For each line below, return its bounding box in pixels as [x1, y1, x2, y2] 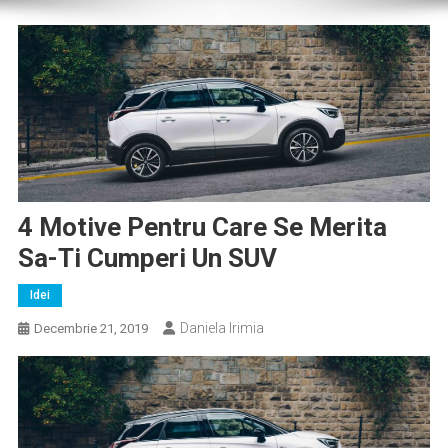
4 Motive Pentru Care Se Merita [17, 211, 387, 242]
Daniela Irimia [179, 319, 264, 336]
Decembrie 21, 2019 [33, 320, 148, 336]
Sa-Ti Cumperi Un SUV [17, 242, 277, 273]
